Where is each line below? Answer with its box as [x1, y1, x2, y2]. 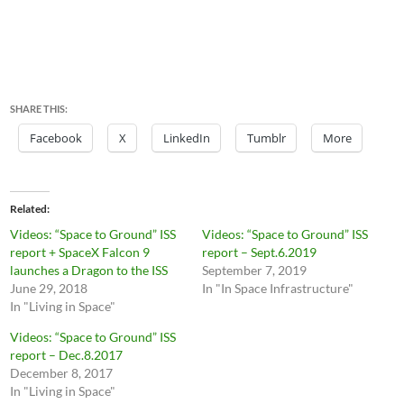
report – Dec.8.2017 [10, 347, 124, 363]
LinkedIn [163, 130, 211, 146]
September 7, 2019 [202, 262, 307, 278]
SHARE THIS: [10, 103, 69, 115]
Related [10, 202, 48, 216]
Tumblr [247, 130, 287, 146]
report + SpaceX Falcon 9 [10, 244, 151, 260]
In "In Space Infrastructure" [202, 280, 353, 296]
